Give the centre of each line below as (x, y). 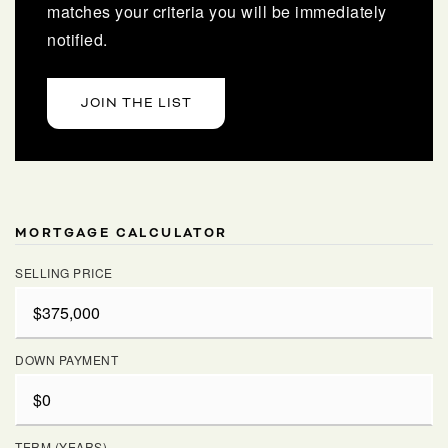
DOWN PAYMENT (66, 359)
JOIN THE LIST (136, 102)
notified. (77, 39)
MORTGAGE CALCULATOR (121, 232)
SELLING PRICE (64, 272)
